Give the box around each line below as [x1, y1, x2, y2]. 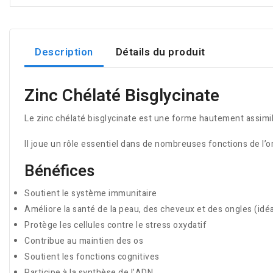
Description [35, 44, 93, 60]
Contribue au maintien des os [24, 235, 143, 247]
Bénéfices [24, 160, 94, 183]
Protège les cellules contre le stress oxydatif [24, 219, 207, 232]
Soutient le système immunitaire [24, 187, 157, 200]
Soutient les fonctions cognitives [24, 250, 160, 263]
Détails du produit [115, 44, 205, 60]
